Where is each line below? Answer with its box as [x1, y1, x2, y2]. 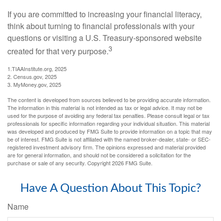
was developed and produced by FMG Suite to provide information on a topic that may [7, 127, 212, 135]
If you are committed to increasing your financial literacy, [7, 8, 202, 20]
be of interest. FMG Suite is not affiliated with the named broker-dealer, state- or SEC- [7, 135, 211, 143]
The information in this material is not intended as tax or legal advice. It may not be [7, 103, 202, 111]
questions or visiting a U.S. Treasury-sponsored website [7, 32, 202, 43]
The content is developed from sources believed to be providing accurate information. [7, 95, 211, 104]
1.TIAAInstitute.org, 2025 [7, 64, 67, 73]
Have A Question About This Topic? [20, 182, 201, 194]
